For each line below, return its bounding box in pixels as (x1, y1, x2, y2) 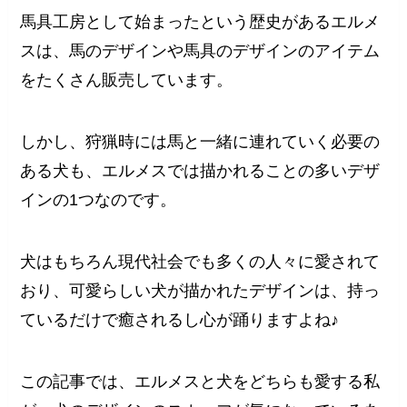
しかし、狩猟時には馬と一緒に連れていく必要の (20, 133, 381, 152)
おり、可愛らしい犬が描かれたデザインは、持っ (20, 281, 381, 300)
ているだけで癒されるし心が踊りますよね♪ (20, 310, 340, 329)
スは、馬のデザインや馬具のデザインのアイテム (20, 42, 381, 61)
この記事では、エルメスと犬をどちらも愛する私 (20, 372, 381, 391)
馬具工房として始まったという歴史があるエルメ (20, 13, 381, 32)
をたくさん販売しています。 (20, 71, 233, 90)
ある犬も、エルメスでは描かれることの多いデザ (20, 162, 381, 181)
